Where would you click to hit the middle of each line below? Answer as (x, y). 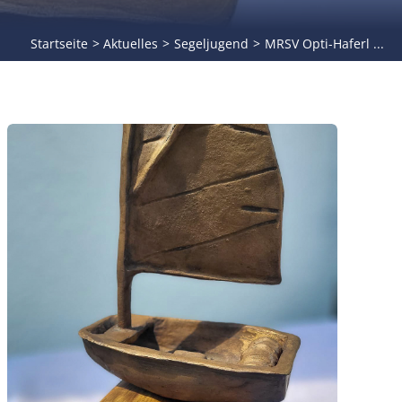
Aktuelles (131, 44)
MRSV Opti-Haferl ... (325, 44)
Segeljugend (212, 44)
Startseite (59, 44)
